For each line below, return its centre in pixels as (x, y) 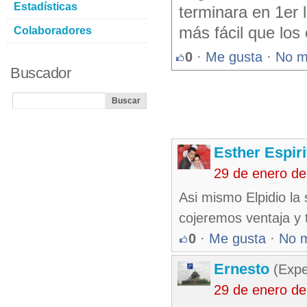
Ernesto (242, 269)
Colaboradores (53, 30)
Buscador (40, 73)
